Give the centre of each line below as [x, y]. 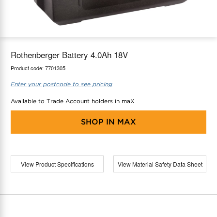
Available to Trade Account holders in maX [73, 101]
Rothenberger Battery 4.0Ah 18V [69, 54]
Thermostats [35, 19]
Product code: [28, 68]
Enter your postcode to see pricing [62, 84]
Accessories [35, 41]
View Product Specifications [57, 164]
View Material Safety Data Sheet [160, 164]
